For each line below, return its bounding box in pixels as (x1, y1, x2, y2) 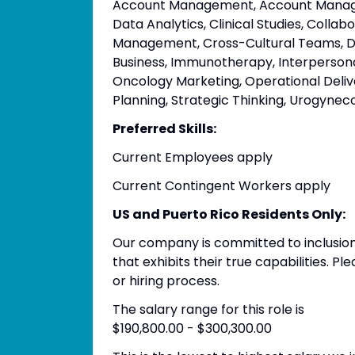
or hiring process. (113, 272, 219, 290)
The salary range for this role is (113, 300, 304, 319)
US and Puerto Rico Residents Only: (113, 205, 345, 223)
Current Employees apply (113, 148, 273, 166)
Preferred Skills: (113, 120, 216, 138)
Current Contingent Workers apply (113, 177, 330, 195)
